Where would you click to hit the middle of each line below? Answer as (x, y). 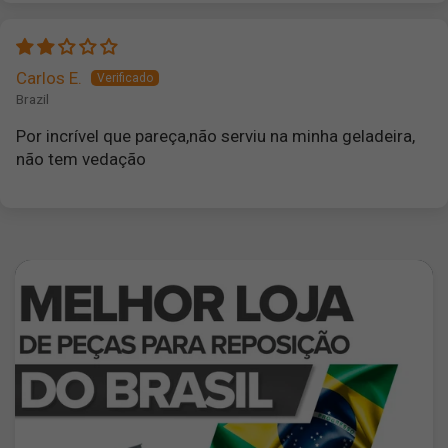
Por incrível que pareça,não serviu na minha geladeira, (216, 136)
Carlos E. (49, 77)
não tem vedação (81, 159)
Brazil (32, 99)
